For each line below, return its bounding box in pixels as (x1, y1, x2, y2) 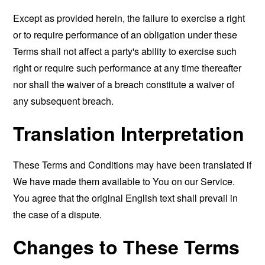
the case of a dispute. (13, 208, 102, 221)
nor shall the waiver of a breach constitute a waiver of (13, 77, 235, 91)
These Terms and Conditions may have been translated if (13, 158, 252, 172)
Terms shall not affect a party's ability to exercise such (13, 44, 237, 58)
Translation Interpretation (13, 119, 245, 147)
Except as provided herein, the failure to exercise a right (13, 11, 245, 25)
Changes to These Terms (13, 233, 240, 260)
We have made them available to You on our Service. (13, 174, 235, 188)
